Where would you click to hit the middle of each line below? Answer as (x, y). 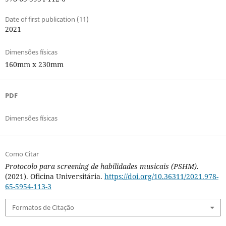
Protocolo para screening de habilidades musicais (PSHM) (101, 166)
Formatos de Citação (43, 208)
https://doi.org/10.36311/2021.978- (161, 176)
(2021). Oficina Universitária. (54, 176)
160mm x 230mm (34, 64)
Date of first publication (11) (47, 19)
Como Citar (22, 154)
